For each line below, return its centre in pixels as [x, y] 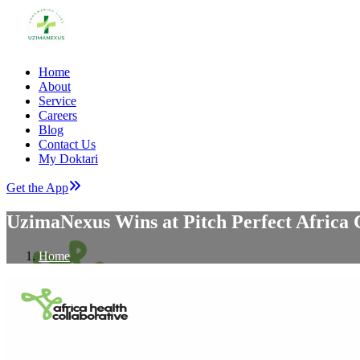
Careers [58, 115]
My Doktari [68, 159]
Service [57, 101]
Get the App [37, 188]
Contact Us [67, 144]
